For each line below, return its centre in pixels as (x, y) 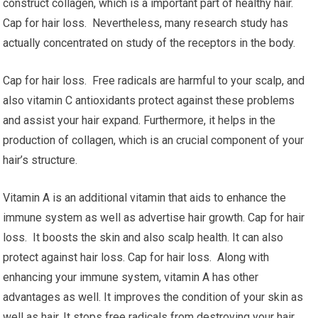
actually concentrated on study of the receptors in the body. (149, 43)
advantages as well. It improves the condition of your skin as (153, 297)
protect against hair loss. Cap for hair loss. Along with (136, 257)
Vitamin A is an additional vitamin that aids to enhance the (145, 198)
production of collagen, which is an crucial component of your (154, 140)
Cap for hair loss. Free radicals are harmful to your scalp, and (154, 81)
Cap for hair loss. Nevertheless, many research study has (146, 23)
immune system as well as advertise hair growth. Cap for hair (154, 218)
